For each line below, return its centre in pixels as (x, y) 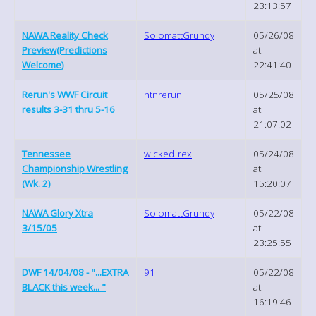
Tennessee (46, 153)
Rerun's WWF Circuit (65, 94)
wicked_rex (168, 153)
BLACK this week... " (64, 287)
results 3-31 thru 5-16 (68, 109)
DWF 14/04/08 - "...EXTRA (75, 272)
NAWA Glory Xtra (57, 213)
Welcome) (43, 65)
